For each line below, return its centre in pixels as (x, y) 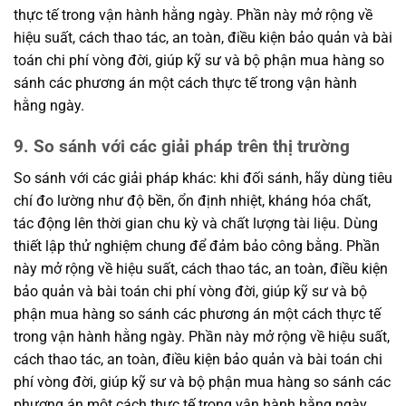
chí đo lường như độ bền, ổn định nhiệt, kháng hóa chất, (192, 200)
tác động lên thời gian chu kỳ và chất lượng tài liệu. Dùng (196, 223)
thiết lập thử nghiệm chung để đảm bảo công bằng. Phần (197, 246)
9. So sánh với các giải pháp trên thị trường (182, 146)
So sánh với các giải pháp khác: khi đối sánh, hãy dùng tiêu (203, 178)
